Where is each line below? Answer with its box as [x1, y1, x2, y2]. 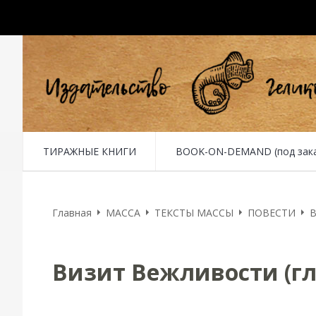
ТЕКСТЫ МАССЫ [154, 205, 233, 219]
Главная [52, 205, 92, 219]
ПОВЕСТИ [248, 205, 296, 219]
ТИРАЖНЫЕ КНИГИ [42, 144, 136, 158]
